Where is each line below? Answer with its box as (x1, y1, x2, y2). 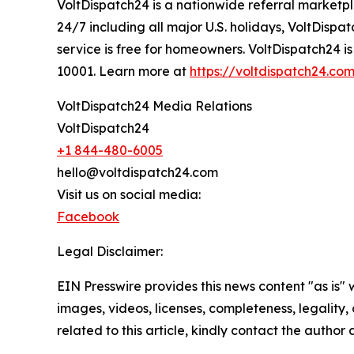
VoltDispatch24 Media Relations (57, 98, 252, 115)
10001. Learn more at (57, 63, 190, 80)
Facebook (57, 209, 119, 225)
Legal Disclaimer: (57, 243, 163, 260)
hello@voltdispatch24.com (57, 164, 218, 181)
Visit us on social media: (57, 186, 201, 203)
